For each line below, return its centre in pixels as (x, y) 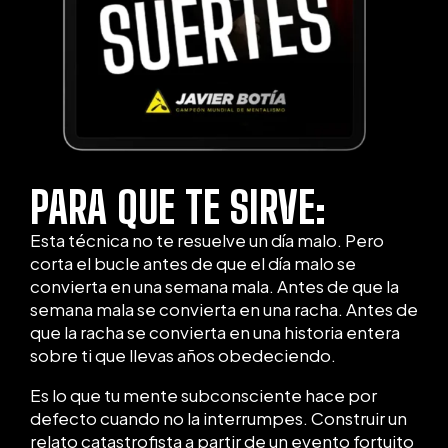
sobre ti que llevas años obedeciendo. (183, 355)
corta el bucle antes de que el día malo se (193, 263)
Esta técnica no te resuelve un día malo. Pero (207, 240)
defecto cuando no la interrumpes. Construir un (218, 418)
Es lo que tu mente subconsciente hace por (203, 395)
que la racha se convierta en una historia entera (215, 332)
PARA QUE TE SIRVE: (178, 207)
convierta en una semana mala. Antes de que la (214, 286)
